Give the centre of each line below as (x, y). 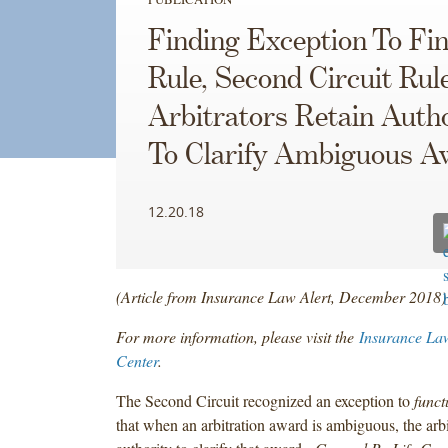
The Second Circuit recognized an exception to (264, 400)
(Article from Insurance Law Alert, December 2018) (280, 296)
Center (136, 360)
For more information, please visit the (237, 336)
